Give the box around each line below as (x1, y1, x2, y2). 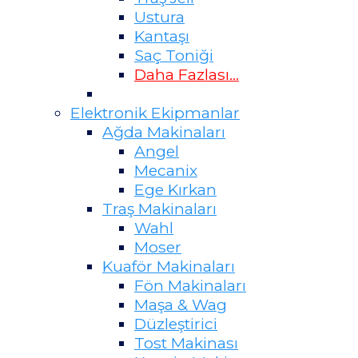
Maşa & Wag (134, 295, 227, 315)
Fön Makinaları (134, 276, 246, 296)
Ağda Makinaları (102, 122, 225, 142)
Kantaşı (134, 26, 189, 46)
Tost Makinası (134, 333, 238, 353)
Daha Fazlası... (134, 65, 239, 85)
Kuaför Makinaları (102, 257, 235, 276)
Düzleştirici (134, 314, 217, 334)
